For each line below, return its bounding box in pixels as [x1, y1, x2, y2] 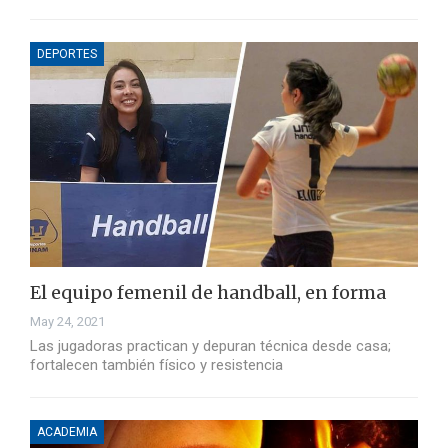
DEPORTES [37, 47, 97, 62]
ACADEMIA [37, 425, 97, 440]
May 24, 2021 [30, 314, 105, 330]
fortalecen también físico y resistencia [30, 356, 283, 375]
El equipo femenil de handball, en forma [30, 281, 386, 305]
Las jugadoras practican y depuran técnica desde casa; [30, 337, 391, 356]
